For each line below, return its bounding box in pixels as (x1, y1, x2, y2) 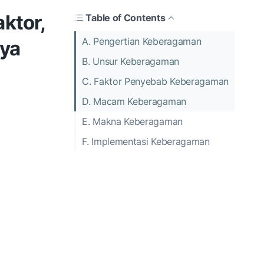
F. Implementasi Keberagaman (82, 135, 210, 147)
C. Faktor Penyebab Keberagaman (82, 75, 229, 87)
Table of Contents (85, 11, 166, 24)
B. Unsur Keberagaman (82, 55, 179, 67)
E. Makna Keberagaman (82, 115, 183, 127)
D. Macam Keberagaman (82, 95, 186, 107)
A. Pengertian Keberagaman (82, 35, 202, 47)
